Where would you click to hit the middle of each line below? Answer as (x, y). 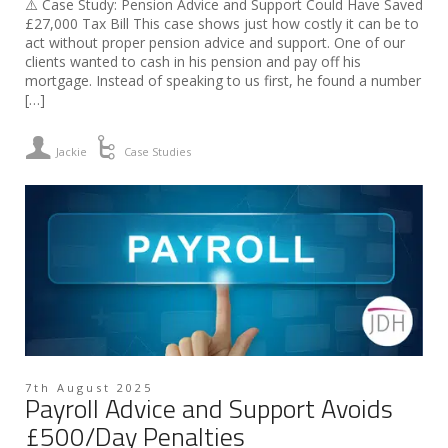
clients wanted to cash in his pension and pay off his (193, 61)
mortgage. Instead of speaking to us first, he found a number (223, 80)
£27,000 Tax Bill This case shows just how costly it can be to (222, 23)
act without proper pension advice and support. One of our (215, 42)
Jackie (72, 151)
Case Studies (158, 151)
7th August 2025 (89, 388)
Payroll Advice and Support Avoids (209, 409)
